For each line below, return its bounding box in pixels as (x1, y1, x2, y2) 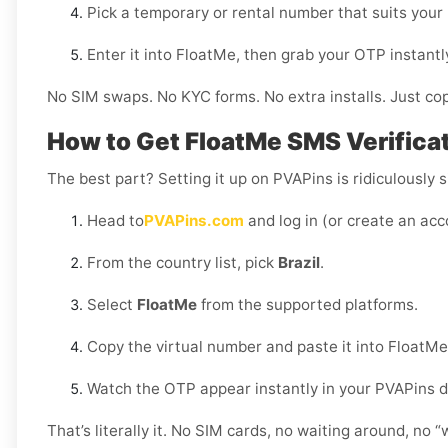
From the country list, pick (87, 253, 278, 273)
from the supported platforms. (197, 295, 418, 315)
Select (87, 295, 137, 315)
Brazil (278, 253, 320, 273)
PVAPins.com (144, 211, 244, 231)
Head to (87, 211, 144, 231)
